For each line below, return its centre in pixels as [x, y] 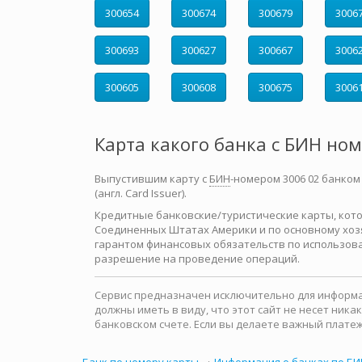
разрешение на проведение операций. [197, 259]
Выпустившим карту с [152, 179]
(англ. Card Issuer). [141, 193]
